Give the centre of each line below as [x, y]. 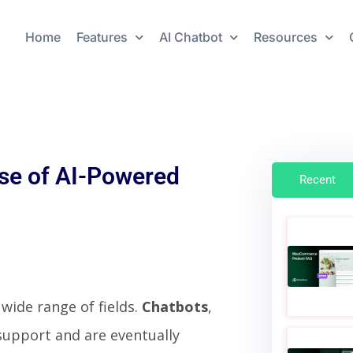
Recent [318, 179]
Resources [285, 37]
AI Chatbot [190, 37]
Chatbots [175, 306]
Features [102, 37]
